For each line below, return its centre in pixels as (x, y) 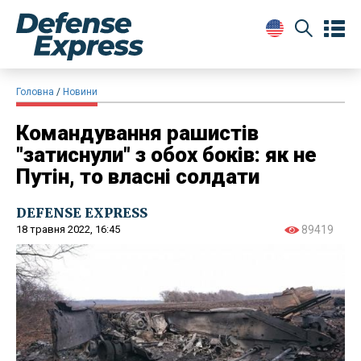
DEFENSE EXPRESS (82, 212)
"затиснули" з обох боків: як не (166, 154)
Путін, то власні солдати (138, 176)
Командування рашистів (137, 133)
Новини (80, 91)
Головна (35, 91)
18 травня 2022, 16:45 (68, 229)
